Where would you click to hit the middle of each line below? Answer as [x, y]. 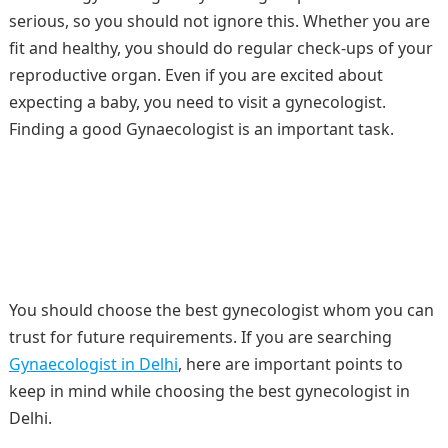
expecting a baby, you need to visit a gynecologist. [197, 102]
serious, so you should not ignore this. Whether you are [219, 21]
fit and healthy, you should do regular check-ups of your [220, 48]
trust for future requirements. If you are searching [200, 337]
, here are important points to [290, 364]
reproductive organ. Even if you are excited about [195, 75]
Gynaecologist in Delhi [93, 364]
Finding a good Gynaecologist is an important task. [201, 129]
